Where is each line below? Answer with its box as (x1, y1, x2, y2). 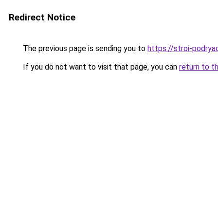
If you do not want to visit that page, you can (21, 62, 179, 72)
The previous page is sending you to (21, 44, 147, 53)
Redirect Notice (9, 12, 75, 23)
